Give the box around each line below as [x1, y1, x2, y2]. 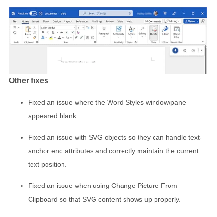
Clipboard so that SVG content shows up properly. [28, 195, 181, 203]
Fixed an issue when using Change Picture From [28, 181, 177, 189]
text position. [28, 160, 67, 168]
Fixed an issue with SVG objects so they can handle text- [28, 133, 202, 141]
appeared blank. [28, 111, 78, 120]
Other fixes [9, 76, 48, 85]
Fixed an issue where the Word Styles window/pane [28, 98, 186, 106]
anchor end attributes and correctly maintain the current [28, 146, 199, 155]
